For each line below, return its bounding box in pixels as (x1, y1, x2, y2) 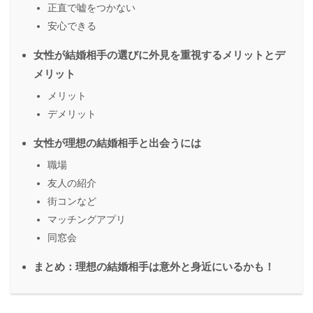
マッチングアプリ (48, 214, 126, 226)
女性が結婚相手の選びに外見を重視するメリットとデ (34, 49, 285, 61)
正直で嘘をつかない (48, 2, 136, 14)
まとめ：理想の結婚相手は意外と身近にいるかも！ (34, 261, 275, 273)
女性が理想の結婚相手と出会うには (34, 137, 201, 150)
